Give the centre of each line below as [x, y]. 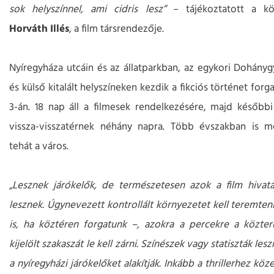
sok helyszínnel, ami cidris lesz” [87, 10]
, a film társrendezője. [117, 29]
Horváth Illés [39, 29]
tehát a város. [39, 147]
